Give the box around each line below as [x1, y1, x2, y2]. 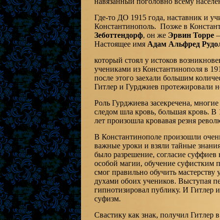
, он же [142, 31, 168, 40]
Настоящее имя [94, 40, 147, 49]
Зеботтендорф [94, 31, 143, 40]
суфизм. [94, 194, 121, 203]
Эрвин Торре [167, 31, 214, 40]
